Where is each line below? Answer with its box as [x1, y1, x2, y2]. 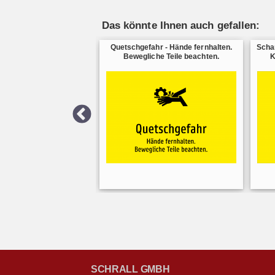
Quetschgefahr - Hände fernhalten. [110, 43, 233, 52]
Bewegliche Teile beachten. [123, 52, 219, 61]
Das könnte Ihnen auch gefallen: [101, 20, 260, 32]
